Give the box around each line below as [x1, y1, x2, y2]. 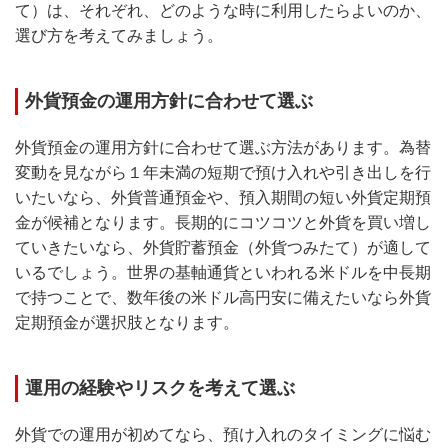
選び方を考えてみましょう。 [15, 27, 223, 45]
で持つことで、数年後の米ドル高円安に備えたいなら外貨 [15, 289, 431, 307]
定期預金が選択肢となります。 [15, 314, 239, 332]
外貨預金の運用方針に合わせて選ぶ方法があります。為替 [15, 139, 431, 157]
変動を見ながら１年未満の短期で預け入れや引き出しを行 [15, 164, 431, 182]
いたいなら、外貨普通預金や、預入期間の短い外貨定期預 [15, 189, 431, 207]
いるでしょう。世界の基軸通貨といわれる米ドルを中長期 [15, 264, 431, 282]
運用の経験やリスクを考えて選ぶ [25, 378, 295, 399]
